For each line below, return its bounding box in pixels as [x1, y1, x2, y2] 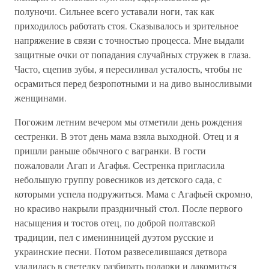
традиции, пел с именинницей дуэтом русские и [14, 231, 214, 243]
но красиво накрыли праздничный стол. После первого [14, 202, 243, 214]
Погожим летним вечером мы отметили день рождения [14, 115, 242, 128]
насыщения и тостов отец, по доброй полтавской [14, 216, 216, 229]
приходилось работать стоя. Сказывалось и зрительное [14, 19, 238, 32]
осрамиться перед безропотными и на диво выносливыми [14, 77, 252, 89]
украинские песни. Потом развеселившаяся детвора [14, 245, 227, 258]
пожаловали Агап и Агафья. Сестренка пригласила [14, 159, 225, 171]
